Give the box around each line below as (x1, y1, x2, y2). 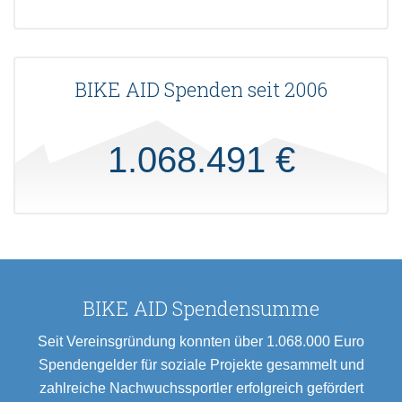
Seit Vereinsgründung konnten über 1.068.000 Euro (38, 334, 364, 350)
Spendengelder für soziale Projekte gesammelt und (38, 357, 364, 373)
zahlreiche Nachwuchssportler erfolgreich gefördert (39, 380, 363, 397)
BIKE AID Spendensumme (83, 295, 319, 322)
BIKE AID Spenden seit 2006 (74, 76, 328, 103)
